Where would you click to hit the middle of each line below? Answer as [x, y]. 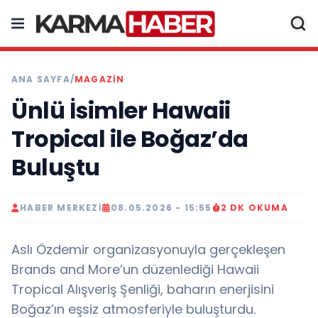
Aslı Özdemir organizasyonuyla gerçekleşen [148, 250]
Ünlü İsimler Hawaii [121, 110]
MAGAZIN [100, 79]
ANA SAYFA [41, 79]
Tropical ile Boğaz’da [130, 139]
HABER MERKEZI [61, 208]
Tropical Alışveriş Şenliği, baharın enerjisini [143, 289]
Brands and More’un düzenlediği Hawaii [135, 269]
